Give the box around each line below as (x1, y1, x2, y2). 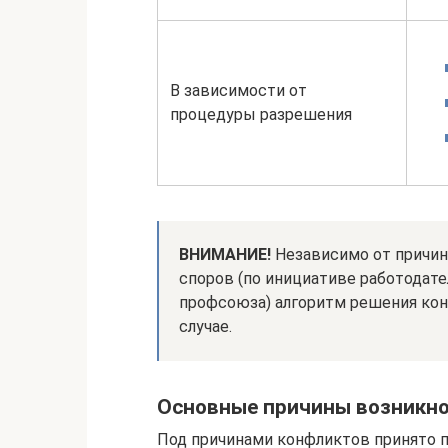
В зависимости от (170, 80, 307, 100)
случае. (179, 316, 232, 336)
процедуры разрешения (170, 104, 352, 124)
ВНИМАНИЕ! (179, 244, 271, 264)
